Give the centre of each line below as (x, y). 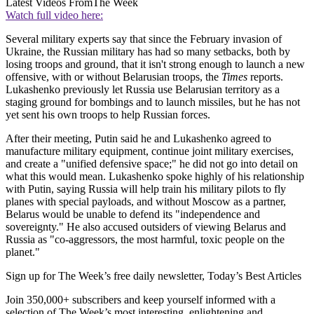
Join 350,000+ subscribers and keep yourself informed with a (141, 300)
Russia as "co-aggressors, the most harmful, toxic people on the (145, 240)
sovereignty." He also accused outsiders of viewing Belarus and (146, 227)
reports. (265, 77)
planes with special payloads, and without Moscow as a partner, (146, 202)
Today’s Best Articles (254, 276)
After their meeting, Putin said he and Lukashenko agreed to (138, 139)
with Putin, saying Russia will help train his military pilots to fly (146, 189)
